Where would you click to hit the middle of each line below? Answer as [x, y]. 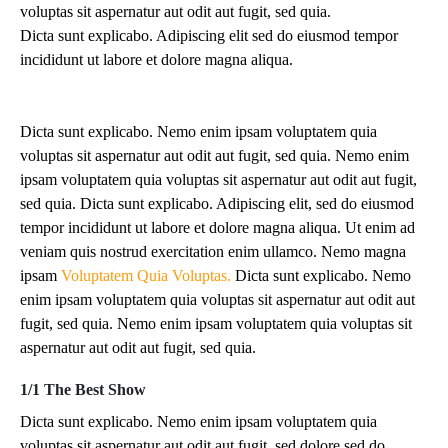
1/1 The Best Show [83, 390]
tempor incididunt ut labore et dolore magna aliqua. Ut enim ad [217, 228]
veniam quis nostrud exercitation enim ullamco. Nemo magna [213, 252]
